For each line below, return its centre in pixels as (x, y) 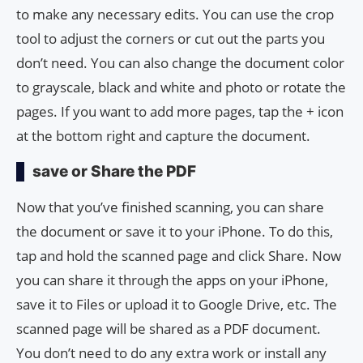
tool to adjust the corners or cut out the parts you (171, 39)
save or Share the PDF (114, 172)
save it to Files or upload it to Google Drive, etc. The (177, 305)
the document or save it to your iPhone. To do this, (175, 232)
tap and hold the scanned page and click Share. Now (179, 256)
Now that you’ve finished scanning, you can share (170, 207)
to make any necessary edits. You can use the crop (175, 15)
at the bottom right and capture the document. (163, 136)
